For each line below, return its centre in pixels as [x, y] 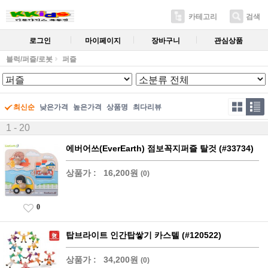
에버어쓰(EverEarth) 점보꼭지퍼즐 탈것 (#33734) [160, 148]
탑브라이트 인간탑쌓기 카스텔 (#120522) [144, 235]
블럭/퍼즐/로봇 [29, 59]
